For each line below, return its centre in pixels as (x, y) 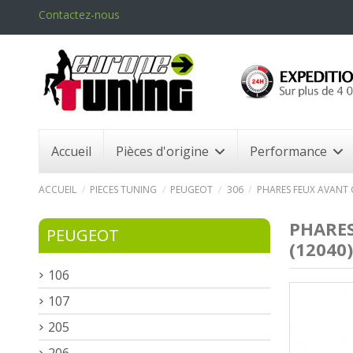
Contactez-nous (79, 15)
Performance (290, 151)
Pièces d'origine (164, 151)
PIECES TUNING (124, 189)
